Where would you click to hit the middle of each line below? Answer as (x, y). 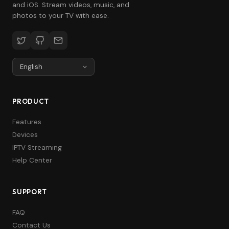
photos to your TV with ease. (61, 16)
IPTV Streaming (37, 147)
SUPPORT (30, 192)
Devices (25, 135)
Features (27, 122)
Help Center (32, 160)
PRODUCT (31, 101)
